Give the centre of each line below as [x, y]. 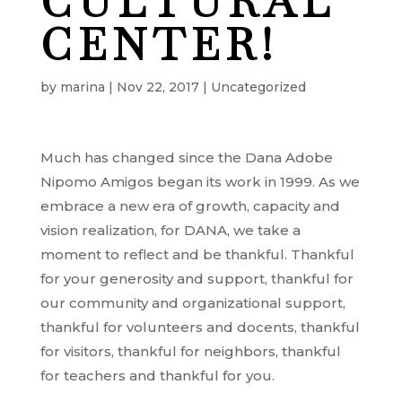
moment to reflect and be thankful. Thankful [197, 254]
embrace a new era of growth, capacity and [190, 206]
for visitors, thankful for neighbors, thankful [190, 351]
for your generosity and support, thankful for [197, 279]
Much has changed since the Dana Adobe [186, 157]
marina [82, 87]
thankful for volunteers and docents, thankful [200, 327]
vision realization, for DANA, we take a [170, 230]
